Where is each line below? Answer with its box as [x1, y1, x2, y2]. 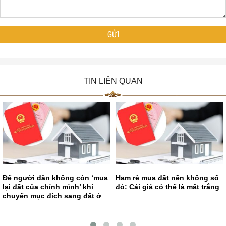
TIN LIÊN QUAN [83, 77, 143, 86]
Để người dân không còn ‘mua [3, 174, 108, 182]
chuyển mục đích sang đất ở [3, 192, 101, 200]
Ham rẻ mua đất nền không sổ [116, 174, 219, 182]
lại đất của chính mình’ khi [3, 183, 93, 191]
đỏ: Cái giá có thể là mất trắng [116, 183, 219, 191]
